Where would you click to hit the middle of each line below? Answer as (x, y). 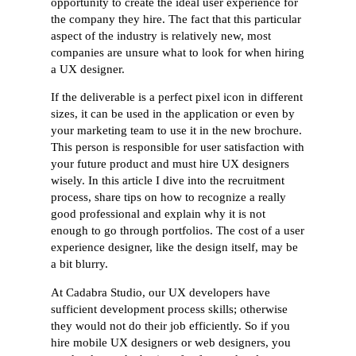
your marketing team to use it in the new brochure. (177, 131)
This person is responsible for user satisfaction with (178, 147)
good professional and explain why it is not (159, 214)
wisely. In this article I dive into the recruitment (168, 181)
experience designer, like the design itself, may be (175, 248)
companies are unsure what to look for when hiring (178, 52)
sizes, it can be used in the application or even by (173, 114)
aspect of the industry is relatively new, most (161, 35)
